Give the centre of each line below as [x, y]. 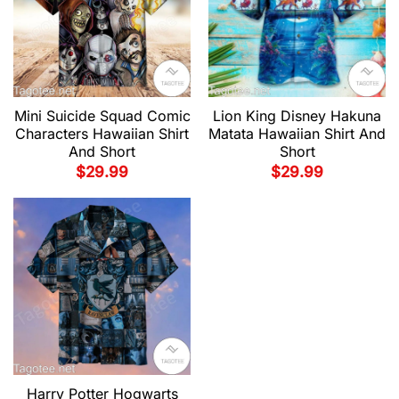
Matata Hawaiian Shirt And [297, 134]
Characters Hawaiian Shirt [102, 134]
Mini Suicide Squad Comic [102, 116]
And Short [102, 152]
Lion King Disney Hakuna [297, 116]
